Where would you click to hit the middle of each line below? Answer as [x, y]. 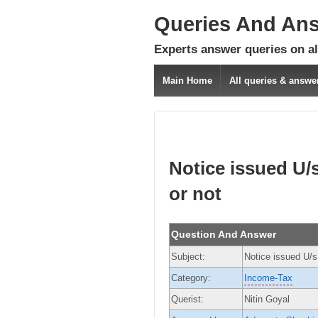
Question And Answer [224, 234]
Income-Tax [268, 278]
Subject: [188, 256]
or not [195, 194]
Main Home [187, 81]
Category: [192, 278]
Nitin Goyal [267, 299]
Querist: [187, 299]
